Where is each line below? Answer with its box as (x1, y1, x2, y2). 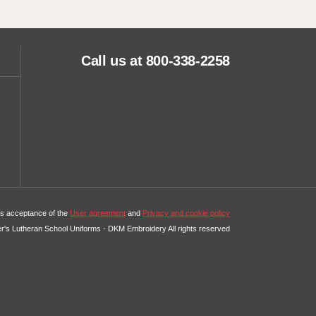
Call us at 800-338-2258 (81, 53, 230, 68)
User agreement (70, 209, 126, 217)
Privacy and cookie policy (142, 209, 230, 217)
